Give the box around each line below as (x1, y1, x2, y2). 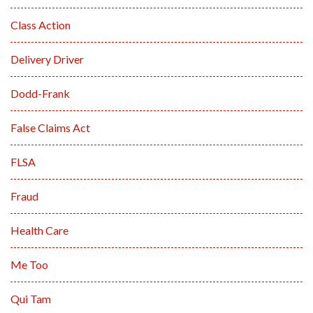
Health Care (10, 224, 68, 237)
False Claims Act (10, 121, 90, 134)
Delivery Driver (10, 52, 84, 66)
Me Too (10, 258, 48, 271)
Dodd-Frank (10, 87, 70, 100)
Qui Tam (10, 292, 51, 305)
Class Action (10, 18, 71, 31)
